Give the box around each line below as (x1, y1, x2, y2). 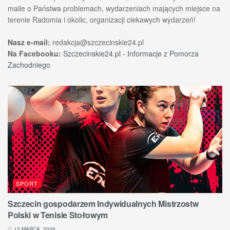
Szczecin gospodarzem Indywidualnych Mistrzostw (8, 197, 199, 209)
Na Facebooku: (8, 48, 61, 59)
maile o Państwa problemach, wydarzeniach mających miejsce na (8, 3, 220, 13)
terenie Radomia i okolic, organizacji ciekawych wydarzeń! (8, 14, 196, 25)
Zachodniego (8, 59, 50, 70)
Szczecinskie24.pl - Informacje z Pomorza (63, 48, 199, 59)
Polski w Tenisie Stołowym (8, 208, 108, 221)
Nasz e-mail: (8, 36, 50, 47)
